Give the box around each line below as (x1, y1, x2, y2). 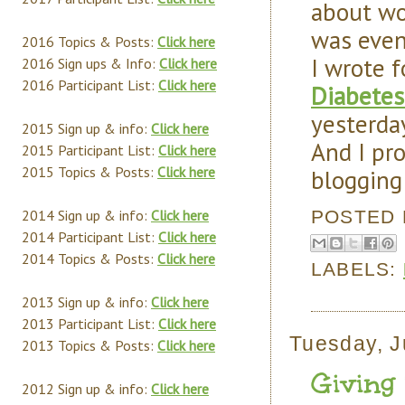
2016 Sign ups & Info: (22, 54, 159, 72)
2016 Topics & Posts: (22, 33, 157, 51)
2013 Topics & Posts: (22, 336, 157, 354)
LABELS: (311, 258, 403, 279)
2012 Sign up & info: (22, 380, 151, 398)
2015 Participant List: (22, 141, 158, 159)
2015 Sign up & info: (22, 119, 151, 137)
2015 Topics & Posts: (22, 163, 157, 181)
